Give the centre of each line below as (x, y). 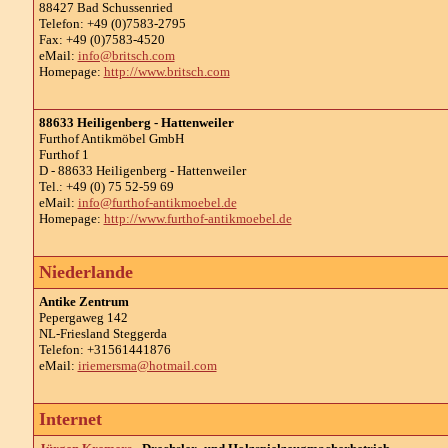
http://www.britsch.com (166, 71)
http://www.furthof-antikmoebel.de (197, 218)
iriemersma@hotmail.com (147, 365)
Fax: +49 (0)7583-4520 (101, 39)
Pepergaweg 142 (83, 317)
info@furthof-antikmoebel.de (157, 202)
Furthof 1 (63, 154)
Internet (70, 419)
